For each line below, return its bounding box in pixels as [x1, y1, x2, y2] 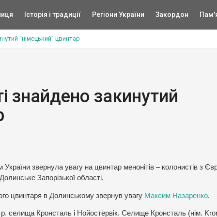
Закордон [155, 11, 188, 18]
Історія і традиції [24, 11, 81, 18]
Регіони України [92, 11, 144, 18]
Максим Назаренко [144, 191, 208, 200]
